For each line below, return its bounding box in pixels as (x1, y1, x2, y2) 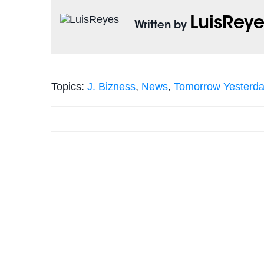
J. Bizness (87, 81, 136, 93)
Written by (134, 21, 190, 32)
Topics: (51, 81, 87, 93)
